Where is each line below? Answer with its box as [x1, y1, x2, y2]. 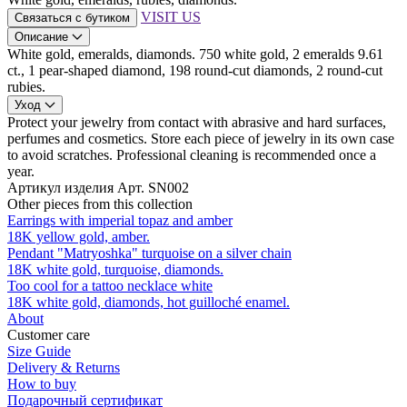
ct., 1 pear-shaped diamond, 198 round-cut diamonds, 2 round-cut [7, 63, 382, 79]
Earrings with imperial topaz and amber [7, 213, 233, 229]
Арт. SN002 [117, 180, 189, 196]
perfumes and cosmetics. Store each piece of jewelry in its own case [7, 131, 394, 147]
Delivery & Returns [7, 360, 120, 376]
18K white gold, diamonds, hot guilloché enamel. [7, 294, 290, 311]
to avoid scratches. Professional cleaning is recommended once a [7, 147, 376, 164]
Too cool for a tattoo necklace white [7, 278, 213, 294]
